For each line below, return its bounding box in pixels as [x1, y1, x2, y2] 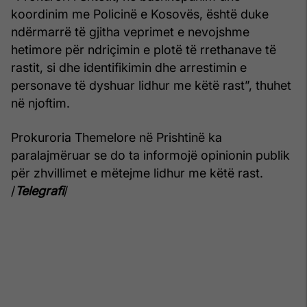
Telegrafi [15, 183, 64, 198]
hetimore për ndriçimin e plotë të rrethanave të [11, 42, 276, 57]
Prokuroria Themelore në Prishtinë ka [11, 130, 222, 145]
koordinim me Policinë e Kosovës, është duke [11, 6, 269, 21]
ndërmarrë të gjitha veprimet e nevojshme [11, 24, 249, 39]
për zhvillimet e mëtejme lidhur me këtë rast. [11, 165, 263, 180]
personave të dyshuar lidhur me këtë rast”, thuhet [11, 77, 291, 93]
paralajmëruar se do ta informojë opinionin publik [11, 147, 290, 162]
